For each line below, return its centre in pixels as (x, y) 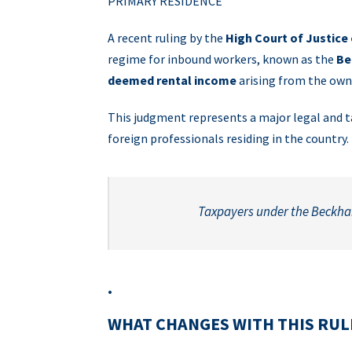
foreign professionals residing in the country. (228, 138)
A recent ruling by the (167, 38)
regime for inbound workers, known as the (222, 59)
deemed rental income (172, 80)
